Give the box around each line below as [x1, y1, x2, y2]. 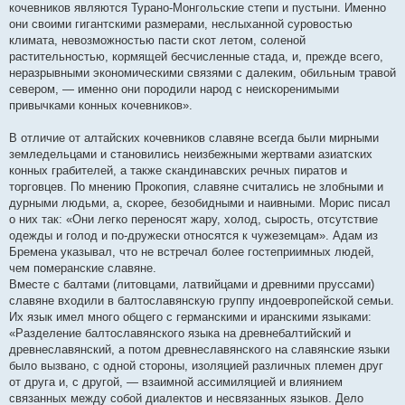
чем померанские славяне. [9, 261, 156, 275]
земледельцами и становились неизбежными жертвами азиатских [9, 147, 372, 161]
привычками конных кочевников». [9, 99, 193, 112]
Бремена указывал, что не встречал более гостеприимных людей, [9, 245, 374, 259]
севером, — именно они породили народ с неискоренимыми [9, 82, 339, 96]
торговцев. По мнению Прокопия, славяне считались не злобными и [9, 180, 383, 193]
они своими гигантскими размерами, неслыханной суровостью [9, 17, 353, 31]
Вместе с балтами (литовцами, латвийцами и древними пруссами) [9, 278, 374, 291]
